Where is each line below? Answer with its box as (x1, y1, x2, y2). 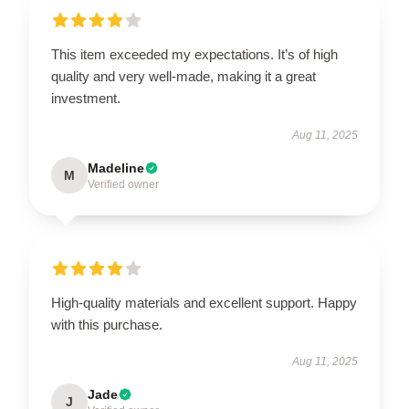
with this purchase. (51, 316, 163, 332)
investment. (51, 89, 121, 106)
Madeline (88, 160, 144, 175)
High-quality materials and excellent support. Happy (51, 294, 357, 310)
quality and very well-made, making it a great (51, 68, 316, 84)
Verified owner (88, 177, 159, 191)
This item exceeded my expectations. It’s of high (51, 46, 338, 62)
